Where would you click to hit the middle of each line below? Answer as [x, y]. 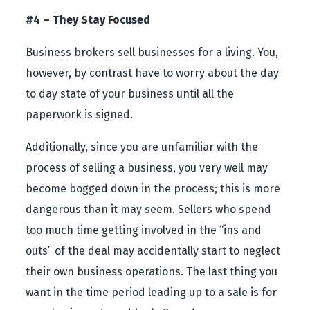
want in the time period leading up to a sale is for [152, 292]
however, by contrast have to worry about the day [153, 73]
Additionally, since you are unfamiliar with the [142, 147]
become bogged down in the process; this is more [153, 189]
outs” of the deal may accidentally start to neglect [153, 251]
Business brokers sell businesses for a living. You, [152, 52]
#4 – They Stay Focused [88, 20]
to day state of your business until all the [130, 94]
